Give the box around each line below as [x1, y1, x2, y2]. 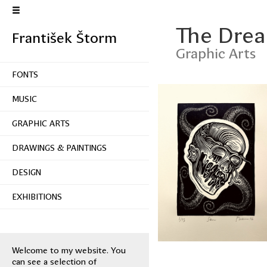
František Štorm [12, 30, 117, 46]
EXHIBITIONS [12, 192, 62, 201]
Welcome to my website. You [12, 246, 126, 255]
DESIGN [12, 167, 41, 177]
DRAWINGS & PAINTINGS [12, 143, 107, 153]
